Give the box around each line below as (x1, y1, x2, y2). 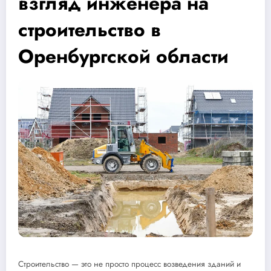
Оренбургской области (18, 42, 229, 70)
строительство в (18, 15, 161, 44)
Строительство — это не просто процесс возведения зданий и (18, 258, 241, 270)
